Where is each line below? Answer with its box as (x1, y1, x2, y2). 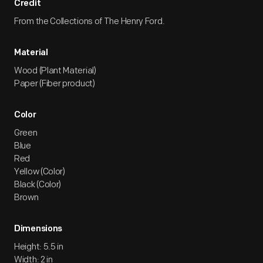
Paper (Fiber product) (14, 78, 95, 89)
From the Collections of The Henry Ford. (14, 16, 165, 27)
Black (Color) (14, 179, 62, 190)
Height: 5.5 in (14, 241, 63, 252)
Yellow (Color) (14, 166, 65, 177)
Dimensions (14, 225, 62, 234)
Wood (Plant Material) (14, 65, 96, 76)
